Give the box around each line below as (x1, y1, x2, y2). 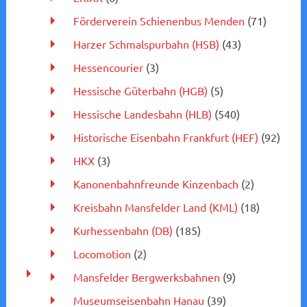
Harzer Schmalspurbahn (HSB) (73, 36, 219, 51)
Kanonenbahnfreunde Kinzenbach (73, 176, 238, 191)
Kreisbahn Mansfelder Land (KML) (73, 199, 238, 214)
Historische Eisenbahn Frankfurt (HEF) (73, 130, 258, 144)
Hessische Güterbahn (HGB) (73, 83, 208, 97)
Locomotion (73, 246, 131, 260)
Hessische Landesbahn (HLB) (73, 106, 212, 121)
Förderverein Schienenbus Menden (73, 13, 245, 27)
